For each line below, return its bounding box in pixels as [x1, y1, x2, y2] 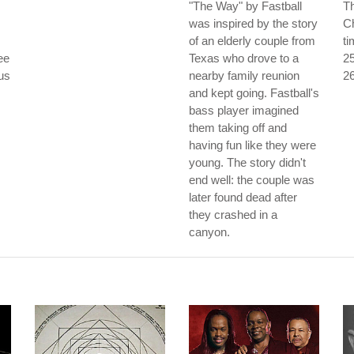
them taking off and [189, 121, 287, 134]
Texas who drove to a [189, 51, 299, 65]
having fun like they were [189, 138, 316, 152]
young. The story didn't [189, 156, 306, 169]
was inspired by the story [189, 17, 318, 30]
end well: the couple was [189, 173, 314, 186]
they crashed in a [189, 208, 277, 221]
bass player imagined [189, 104, 299, 117]
